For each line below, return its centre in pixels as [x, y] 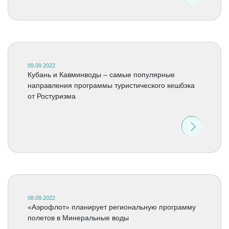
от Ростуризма [51, 96]
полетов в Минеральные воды [78, 218]
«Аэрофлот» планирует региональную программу [111, 207]
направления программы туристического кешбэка [111, 85]
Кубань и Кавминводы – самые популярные [101, 75]
